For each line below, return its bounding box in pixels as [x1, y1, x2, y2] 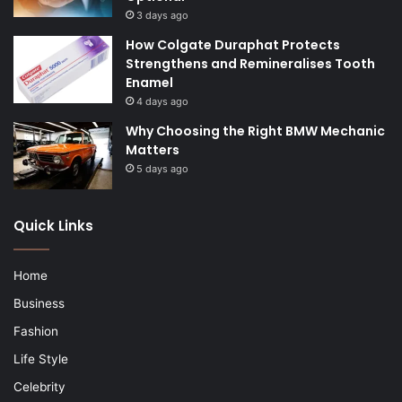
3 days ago [136, 9, 188, 22]
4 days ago [136, 95, 188, 109]
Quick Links [13, 216, 93, 236]
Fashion [13, 324, 58, 339]
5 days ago [136, 162, 188, 176]
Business [13, 296, 65, 311]
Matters [126, 141, 179, 160]
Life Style [13, 352, 68, 367]
